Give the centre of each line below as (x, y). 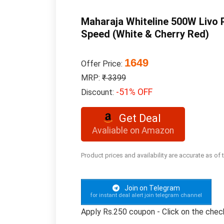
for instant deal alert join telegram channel (146, 195)
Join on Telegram (151, 188)
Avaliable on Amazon (133, 130)
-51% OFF (134, 92)
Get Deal (140, 118)
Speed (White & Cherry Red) (145, 34)
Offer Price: (103, 64)
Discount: (98, 92)
